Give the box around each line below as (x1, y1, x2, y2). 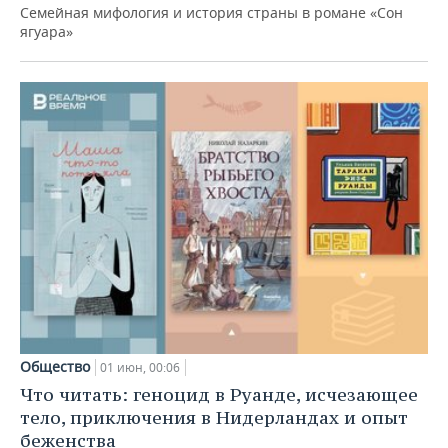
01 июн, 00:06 (100, 358, 180, 376)
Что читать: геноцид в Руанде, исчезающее (20, 382, 418, 406)
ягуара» (20, 22, 73, 42)
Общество (20, 356, 90, 376)
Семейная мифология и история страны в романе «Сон (20, 3, 403, 23)
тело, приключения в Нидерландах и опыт (20, 405, 408, 429)
